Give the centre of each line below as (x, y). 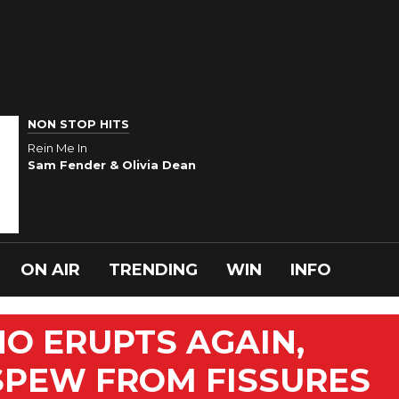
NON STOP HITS (78, 124)
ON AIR (50, 270)
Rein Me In (57, 147)
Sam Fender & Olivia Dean (112, 164)
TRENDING (153, 270)
